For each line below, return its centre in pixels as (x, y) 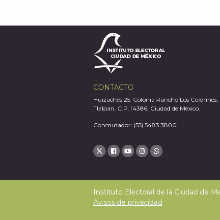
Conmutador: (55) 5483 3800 (135, 125)
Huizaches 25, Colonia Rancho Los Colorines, (156, 99)
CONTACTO (113, 87)
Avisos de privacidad (128, 202)
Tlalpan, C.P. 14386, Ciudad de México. (147, 108)
